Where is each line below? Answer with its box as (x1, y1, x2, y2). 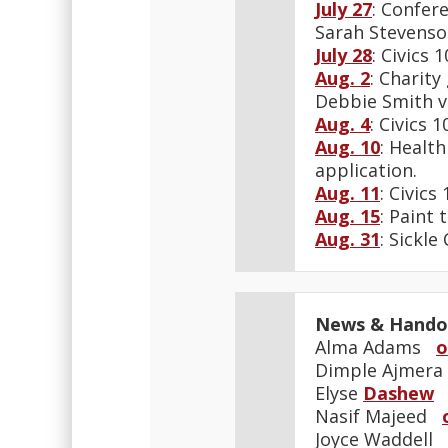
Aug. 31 (315, 227, 380, 251)
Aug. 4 (315, 112, 370, 136)
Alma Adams (315, 335, 436, 359)
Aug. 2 (315, 66, 370, 90)
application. (315, 158, 417, 182)
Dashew (363, 381, 434, 405)
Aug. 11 (315, 181, 380, 205)
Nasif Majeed (315, 404, 442, 428)
